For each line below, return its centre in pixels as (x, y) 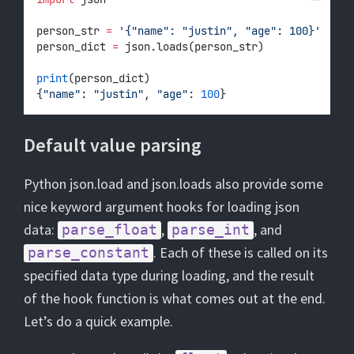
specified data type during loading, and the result (169, 275)
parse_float (109, 230)
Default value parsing (113, 145)
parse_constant (88, 252)
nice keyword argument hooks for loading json (162, 207)
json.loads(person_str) (191, 47)
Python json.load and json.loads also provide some (173, 184)
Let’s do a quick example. (98, 321)
